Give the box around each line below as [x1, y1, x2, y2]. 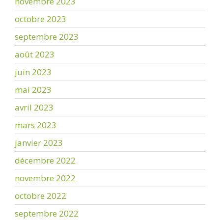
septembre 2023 [15, 30, 79, 42]
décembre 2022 [15, 154, 76, 166]
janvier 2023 [15, 137, 63, 148]
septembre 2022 [15, 207, 79, 219]
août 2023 [15, 48, 55, 60]
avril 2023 [15, 101, 54, 113]
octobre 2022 [15, 190, 66, 201]
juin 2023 [15, 66, 52, 78]
